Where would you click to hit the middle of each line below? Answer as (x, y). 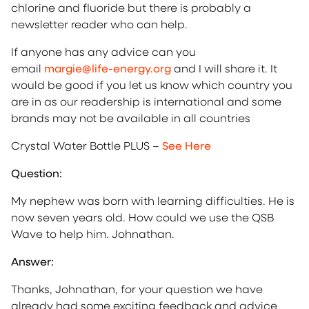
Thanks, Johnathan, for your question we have (137, 289)
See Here (187, 145)
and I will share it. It (226, 68)
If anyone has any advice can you (103, 51)
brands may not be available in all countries (131, 118)
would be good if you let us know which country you (152, 84)
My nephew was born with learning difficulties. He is (153, 200)
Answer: (32, 261)
